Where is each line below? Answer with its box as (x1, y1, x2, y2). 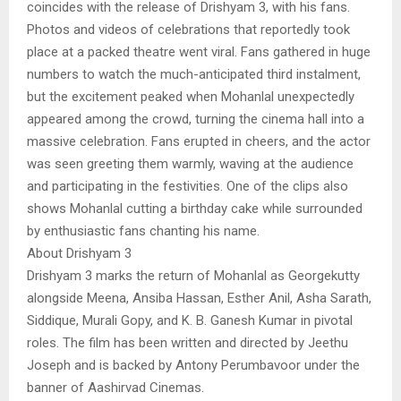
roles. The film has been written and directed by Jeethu (27, 334, 348, 351)
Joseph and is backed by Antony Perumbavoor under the (27, 356, 360, 373)
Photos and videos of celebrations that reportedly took (27, 21, 350, 38)
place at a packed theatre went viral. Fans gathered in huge (27, 43, 371, 60)
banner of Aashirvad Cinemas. (27, 379, 204, 396)
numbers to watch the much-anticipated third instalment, (27, 65, 361, 82)
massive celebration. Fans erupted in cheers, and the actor (27, 132, 371, 149)
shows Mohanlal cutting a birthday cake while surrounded (27, 200, 363, 217)
